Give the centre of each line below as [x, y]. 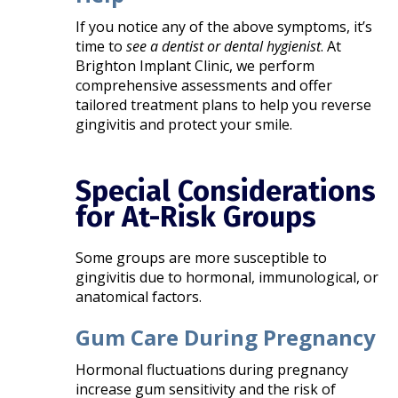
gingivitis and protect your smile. [184, 125]
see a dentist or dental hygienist [224, 47]
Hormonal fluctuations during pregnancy [212, 370]
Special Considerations [226, 191]
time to [101, 47]
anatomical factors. [139, 297]
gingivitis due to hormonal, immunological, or [227, 278]
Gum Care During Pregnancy [226, 338]
